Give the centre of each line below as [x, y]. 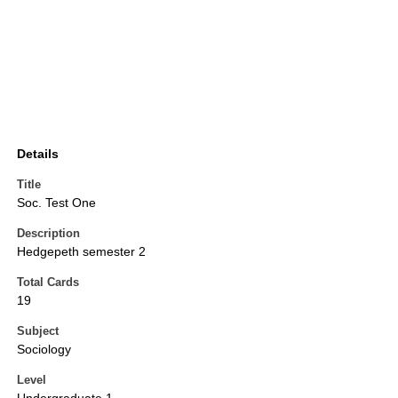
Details [38, 154]
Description [48, 234]
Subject [38, 331]
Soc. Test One [56, 203]
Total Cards [48, 283]
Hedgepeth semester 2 [81, 252]
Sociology [44, 350]
